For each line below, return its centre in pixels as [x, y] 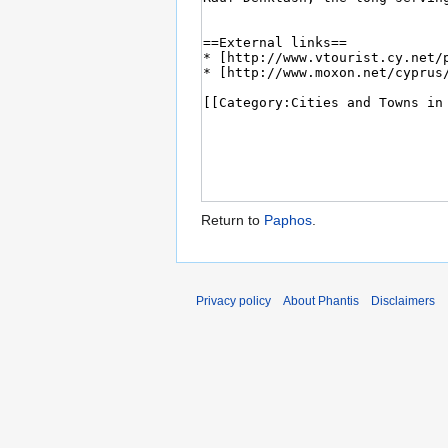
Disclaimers [403, 301]
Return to [232, 220]
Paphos [288, 220]
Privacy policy [233, 301]
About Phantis [321, 301]
